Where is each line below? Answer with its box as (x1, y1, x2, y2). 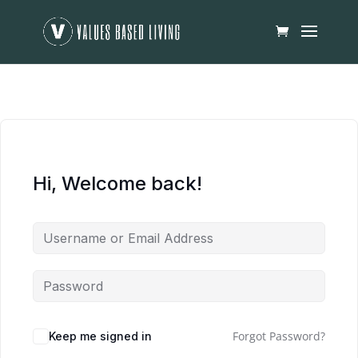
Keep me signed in (49, 329, 152, 343)
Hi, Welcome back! (33, 172, 202, 195)
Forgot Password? (233, 328, 325, 344)
